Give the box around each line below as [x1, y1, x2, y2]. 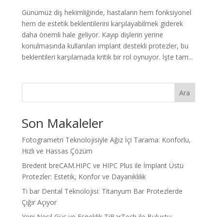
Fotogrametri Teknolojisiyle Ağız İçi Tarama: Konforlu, [21, 135, 191, 145]
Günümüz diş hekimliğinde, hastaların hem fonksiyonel [21, 8, 191, 17]
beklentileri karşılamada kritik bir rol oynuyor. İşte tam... [21, 52, 193, 62]
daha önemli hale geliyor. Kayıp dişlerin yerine [21, 30, 163, 40]
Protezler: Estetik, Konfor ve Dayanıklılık [21, 172, 146, 182]
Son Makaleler [21, 114, 103, 132]
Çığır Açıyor [21, 198, 57, 207]
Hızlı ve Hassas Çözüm [21, 146, 93, 156]
